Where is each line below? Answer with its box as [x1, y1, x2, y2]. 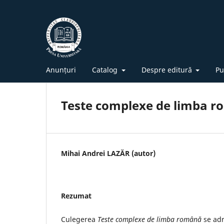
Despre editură [141, 64, 194, 74]
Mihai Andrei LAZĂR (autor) [61, 148, 155, 158]
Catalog [92, 64, 119, 74]
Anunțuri [46, 64, 76, 74]
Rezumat [61, 190, 91, 200]
